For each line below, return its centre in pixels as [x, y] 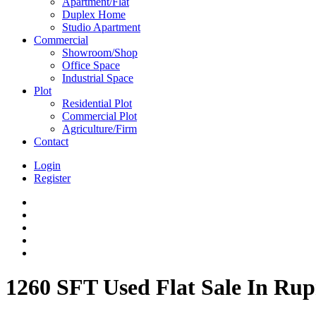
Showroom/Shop [100, 52]
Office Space [91, 65]
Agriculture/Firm [99, 128]
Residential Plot [97, 103]
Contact [51, 141]
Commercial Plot [99, 116]
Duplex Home [94, 14]
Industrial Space [98, 78]
